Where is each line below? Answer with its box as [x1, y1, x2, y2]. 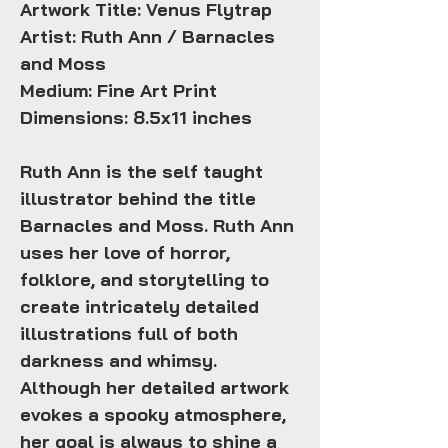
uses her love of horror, [20, 241, 230, 265]
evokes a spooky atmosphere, [20, 403, 286, 427]
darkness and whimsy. [20, 349, 217, 373]
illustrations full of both [20, 322, 238, 346]
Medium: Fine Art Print [20, 79, 217, 103]
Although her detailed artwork [20, 376, 289, 400]
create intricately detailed [20, 295, 259, 319]
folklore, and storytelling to [20, 268, 269, 292]
